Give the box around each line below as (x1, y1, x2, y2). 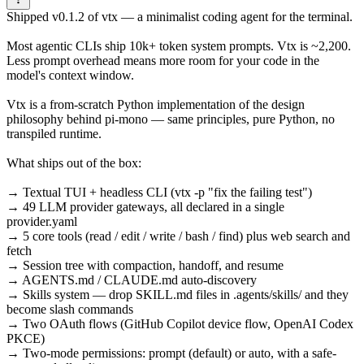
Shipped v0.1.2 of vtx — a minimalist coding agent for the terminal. (6, 10, 353, 24)
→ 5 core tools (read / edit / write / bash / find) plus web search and (6, 229, 350, 244)
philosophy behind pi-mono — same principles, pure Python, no (6, 112, 335, 127)
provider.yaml (6, 214, 77, 229)
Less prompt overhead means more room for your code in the (6, 54, 319, 68)
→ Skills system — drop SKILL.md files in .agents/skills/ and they (6, 288, 349, 302)
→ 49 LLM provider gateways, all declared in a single (6, 200, 284, 214)
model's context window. (6, 68, 134, 83)
